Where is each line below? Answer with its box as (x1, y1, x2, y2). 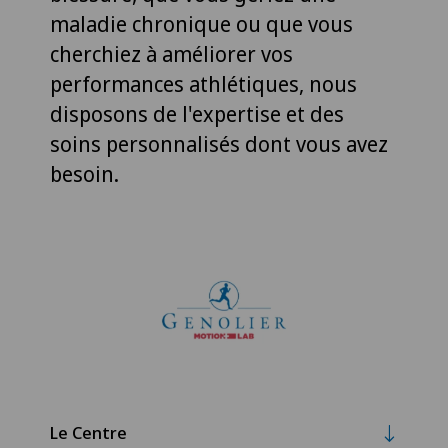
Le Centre (50, 421, 127, 445)
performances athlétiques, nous (50, 70, 357, 99)
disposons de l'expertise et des (50, 100, 344, 129)
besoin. (50, 160, 119, 189)
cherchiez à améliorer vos (50, 40, 293, 69)
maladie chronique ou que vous (50, 10, 353, 39)
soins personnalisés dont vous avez (50, 130, 388, 159)
